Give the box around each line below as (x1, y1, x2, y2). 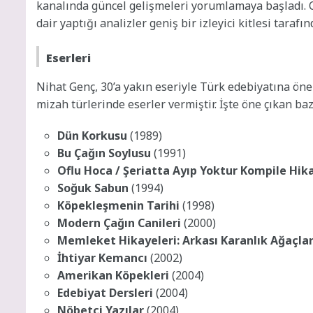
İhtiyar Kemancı (57, 249, 147, 265)
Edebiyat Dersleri (57, 284, 153, 300)
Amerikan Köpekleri (57, 267, 169, 283)
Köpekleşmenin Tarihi (57, 197, 180, 213)
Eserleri (46, 50, 91, 66)
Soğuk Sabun (57, 180, 129, 196)
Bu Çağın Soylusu (57, 145, 151, 161)
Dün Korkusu (57, 127, 127, 143)
